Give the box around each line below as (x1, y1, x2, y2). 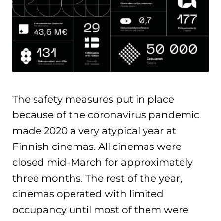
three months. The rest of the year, (12, 172, 182, 184)
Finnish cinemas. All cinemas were (12, 141, 182, 153)
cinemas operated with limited (12, 188, 164, 200)
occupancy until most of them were (12, 204, 188, 216)
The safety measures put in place (12, 93, 174, 106)
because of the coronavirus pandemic (12, 109, 199, 121)
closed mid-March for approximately (12, 156, 193, 169)
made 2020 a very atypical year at (12, 125, 176, 137)
